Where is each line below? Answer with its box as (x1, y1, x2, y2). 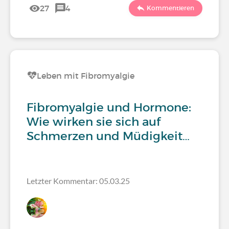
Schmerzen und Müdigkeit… (27, 129, 190, 143)
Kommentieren (147, 4, 194, 12)
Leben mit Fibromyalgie (37, 71, 134, 81)
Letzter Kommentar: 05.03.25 (27, 176, 130, 186)
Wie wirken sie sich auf (27, 114, 161, 129)
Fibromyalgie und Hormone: (27, 100, 191, 114)
